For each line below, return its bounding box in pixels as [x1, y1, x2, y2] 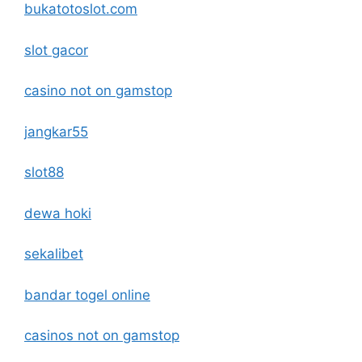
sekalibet [24, 246, 83, 262]
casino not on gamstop [24, 82, 172, 99]
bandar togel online [24, 286, 150, 303]
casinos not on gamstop [24, 327, 179, 343]
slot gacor [24, 41, 88, 58]
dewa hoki [24, 204, 91, 221]
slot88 [24, 164, 64, 180]
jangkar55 [24, 123, 88, 140]
